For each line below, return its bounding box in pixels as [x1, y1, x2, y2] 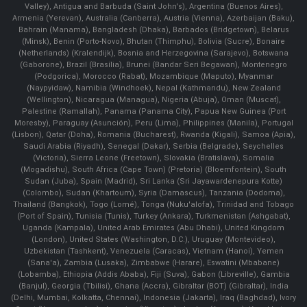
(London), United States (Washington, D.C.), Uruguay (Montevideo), [32, 234, 275, 244]
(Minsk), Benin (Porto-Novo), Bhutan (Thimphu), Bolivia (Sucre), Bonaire [22, 36, 285, 46]
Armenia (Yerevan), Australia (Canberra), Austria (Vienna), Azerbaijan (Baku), [12, 13, 295, 23]
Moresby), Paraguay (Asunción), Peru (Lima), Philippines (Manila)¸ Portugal [14, 118, 293, 127]
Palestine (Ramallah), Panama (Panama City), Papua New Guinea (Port [21, 106, 286, 116]
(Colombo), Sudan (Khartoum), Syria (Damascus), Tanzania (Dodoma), [22, 188, 285, 197]
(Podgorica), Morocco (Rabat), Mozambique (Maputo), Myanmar [34, 71, 273, 81]
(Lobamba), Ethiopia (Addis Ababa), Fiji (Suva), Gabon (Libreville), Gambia [17, 269, 290, 279]
